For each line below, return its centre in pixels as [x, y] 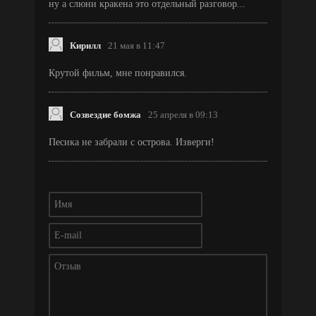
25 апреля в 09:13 [183, 115]
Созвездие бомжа [105, 115]
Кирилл [85, 45]
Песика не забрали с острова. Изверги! [132, 142]
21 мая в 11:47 [136, 45]
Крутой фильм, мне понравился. [118, 73]
